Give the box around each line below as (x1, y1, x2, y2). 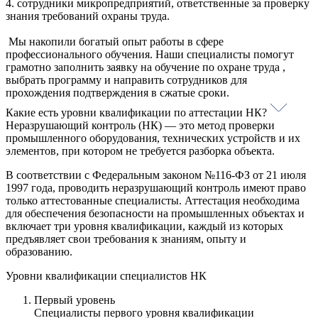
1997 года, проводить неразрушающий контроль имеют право (6, 182, 306, 194)
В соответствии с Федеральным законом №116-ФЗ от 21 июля (6, 169, 306, 182)
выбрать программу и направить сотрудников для (6, 74, 247, 87)
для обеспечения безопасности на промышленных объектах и (6, 207, 305, 220)
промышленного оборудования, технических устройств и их (6, 132, 300, 145)
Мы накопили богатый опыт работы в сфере (6, 35, 224, 48)
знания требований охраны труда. (6, 10, 170, 23)
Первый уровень (34, 294, 115, 307)
